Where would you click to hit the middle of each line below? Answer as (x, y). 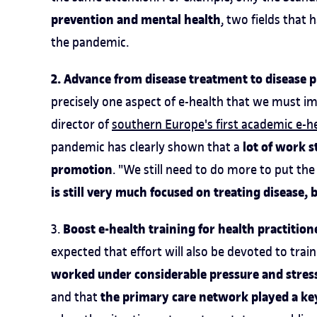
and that (76, 297)
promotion (82, 170)
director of (81, 124)
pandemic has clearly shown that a (147, 147)
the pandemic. (90, 42)
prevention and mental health (136, 20)
